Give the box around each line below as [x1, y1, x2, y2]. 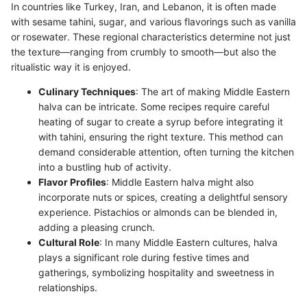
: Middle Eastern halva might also [106, 175, 254, 188]
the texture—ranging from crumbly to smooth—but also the [11, 45, 276, 58]
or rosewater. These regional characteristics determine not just [11, 30, 291, 42]
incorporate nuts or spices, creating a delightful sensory [38, 191, 288, 203]
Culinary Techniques [38, 85, 136, 97]
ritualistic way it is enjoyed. [11, 60, 131, 73]
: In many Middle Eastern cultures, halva [99, 236, 278, 248]
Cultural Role [38, 236, 99, 248]
